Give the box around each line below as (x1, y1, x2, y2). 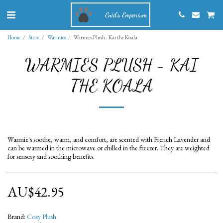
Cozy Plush (27, 212, 56, 221)
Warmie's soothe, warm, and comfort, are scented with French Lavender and (7, 135, 210, 144)
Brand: (7, 212, 25, 221)
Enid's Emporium (105, 10, 147, 19)
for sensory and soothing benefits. (7, 152, 95, 161)
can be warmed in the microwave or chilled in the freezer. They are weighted (7, 143, 210, 152)
